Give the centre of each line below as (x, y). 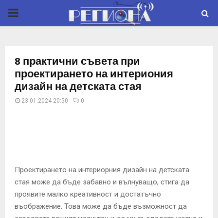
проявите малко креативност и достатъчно (88, 194)
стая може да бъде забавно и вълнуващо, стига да (102, 182)
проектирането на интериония (94, 74)
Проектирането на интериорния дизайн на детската (102, 170)
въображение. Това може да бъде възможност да (101, 206)
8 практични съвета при (77, 62)
